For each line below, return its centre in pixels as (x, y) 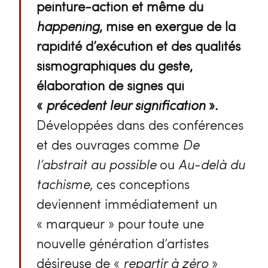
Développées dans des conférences (140, 124)
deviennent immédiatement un (127, 203)
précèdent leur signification (125, 104)
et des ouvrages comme (109, 144)
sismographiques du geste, (114, 65)
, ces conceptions (139, 183)
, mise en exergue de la (167, 25)
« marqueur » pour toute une (120, 223)
